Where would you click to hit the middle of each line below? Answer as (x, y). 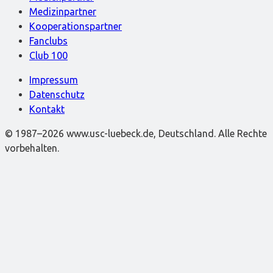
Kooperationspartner (76, 26)
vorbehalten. (32, 148)
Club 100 (48, 55)
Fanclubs (48, 41)
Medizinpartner (63, 11)
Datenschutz (57, 94)
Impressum (54, 80)
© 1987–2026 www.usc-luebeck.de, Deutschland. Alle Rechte (136, 133)
